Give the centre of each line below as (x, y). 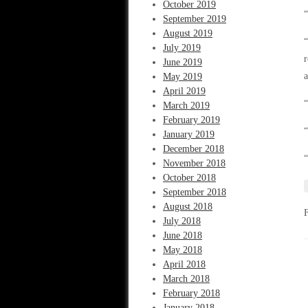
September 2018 (195, 192)
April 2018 (184, 264)
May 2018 (183, 250)
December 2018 (194, 149)
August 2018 (188, 207)
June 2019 (183, 62)
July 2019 (182, 48)
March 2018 (186, 279)
